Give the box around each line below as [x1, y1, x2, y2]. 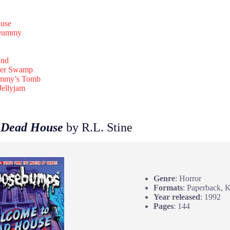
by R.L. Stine [63, 120, 132, 134]
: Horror [175, 174, 201, 183]
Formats [153, 183, 183, 193]
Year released [153, 193, 200, 202]
